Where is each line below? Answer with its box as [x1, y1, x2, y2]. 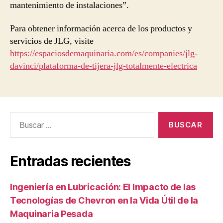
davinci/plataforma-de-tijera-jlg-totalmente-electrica [10, 60, 197, 72]
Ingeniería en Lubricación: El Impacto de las [10, 182, 196, 193]
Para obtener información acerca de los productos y [10, 23, 192, 35]
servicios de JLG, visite [10, 35, 94, 47]
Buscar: [5, 111, 35, 122]
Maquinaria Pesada [10, 209, 93, 220]
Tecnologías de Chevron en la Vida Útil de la [10, 195, 199, 206]
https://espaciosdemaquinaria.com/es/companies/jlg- [10, 48, 198, 60]
